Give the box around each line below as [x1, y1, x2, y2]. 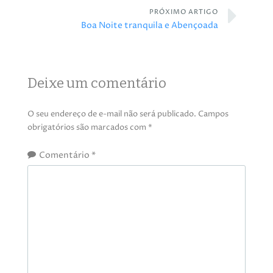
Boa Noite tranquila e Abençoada [81, 19, 218, 32]
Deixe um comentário [27, 74, 166, 91]
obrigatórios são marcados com [27, 122, 148, 133]
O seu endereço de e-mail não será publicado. [27, 109, 196, 120]
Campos [197, 109, 229, 120]
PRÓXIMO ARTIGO [149, 7, 218, 17]
